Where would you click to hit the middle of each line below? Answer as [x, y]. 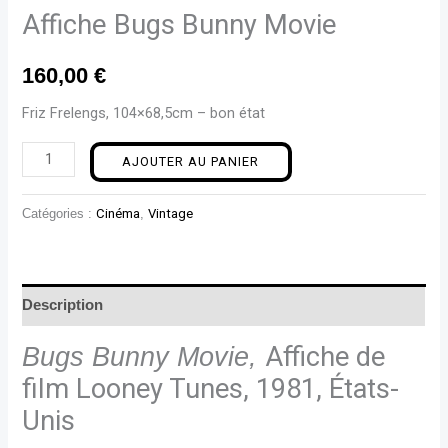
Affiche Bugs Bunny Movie [180, 26]
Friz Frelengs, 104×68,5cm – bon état [144, 113]
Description [63, 304]
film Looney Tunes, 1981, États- [211, 388]
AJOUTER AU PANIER [191, 161]
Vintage [171, 214]
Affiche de [325, 356]
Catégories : [59, 214]
